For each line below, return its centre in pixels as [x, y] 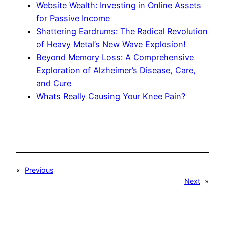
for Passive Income [73, 18]
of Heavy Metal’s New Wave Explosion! [111, 44]
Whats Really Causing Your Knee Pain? [111, 97]
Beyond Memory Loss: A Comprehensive [115, 58]
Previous [39, 170]
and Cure [54, 84]
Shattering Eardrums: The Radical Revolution [122, 31]
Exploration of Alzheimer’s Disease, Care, [116, 71]
